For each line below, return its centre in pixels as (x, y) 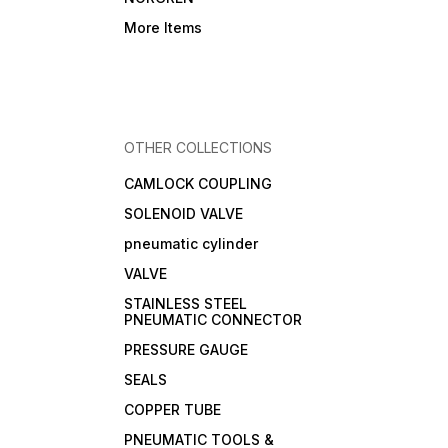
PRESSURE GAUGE (186, 350)
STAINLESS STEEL (186, 304)
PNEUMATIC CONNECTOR (213, 320)
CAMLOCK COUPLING (198, 184)
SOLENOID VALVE (184, 214)
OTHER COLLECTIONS (198, 148)
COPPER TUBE (173, 410)
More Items (163, 28)
